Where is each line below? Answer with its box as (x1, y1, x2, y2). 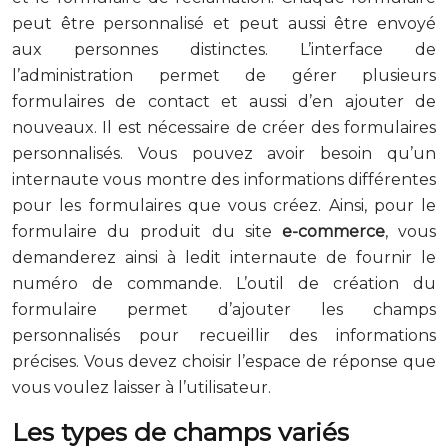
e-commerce (271, 221, 385, 241)
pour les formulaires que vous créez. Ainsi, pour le (12, 195, 436, 215)
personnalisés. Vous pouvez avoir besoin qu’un (12, 143, 436, 163)
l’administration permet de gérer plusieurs (12, 65, 436, 85)
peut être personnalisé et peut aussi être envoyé (12, 13, 436, 33)
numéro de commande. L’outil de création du (12, 273, 436, 293)
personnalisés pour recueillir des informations (12, 325, 436, 345)
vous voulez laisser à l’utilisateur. (12, 377, 271, 397)
